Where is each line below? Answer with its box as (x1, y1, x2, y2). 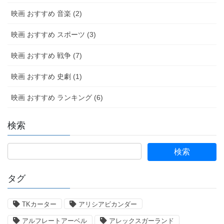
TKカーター (22, 200, 56, 208)
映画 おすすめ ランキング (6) (11, 93, 103, 101)
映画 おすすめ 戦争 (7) (11, 51, 82, 59)
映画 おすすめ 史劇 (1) (11, 72, 82, 80)
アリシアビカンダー (78, 200, 137, 208)
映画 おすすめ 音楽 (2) (11, 9, 82, 17)
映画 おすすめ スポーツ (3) (11, 30, 96, 38)
